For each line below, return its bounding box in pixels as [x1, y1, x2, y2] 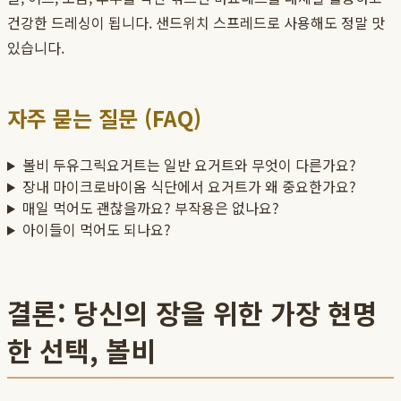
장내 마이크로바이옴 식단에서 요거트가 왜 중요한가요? [21, 175, 356, 198]
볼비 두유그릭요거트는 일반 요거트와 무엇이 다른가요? [21, 154, 356, 176]
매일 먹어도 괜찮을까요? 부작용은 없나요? [21, 197, 279, 219]
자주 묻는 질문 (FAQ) [7, 102, 201, 134]
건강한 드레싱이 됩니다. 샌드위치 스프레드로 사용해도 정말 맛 [7, 12, 385, 34]
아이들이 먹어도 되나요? [21, 218, 171, 241]
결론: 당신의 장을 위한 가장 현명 [7, 293, 378, 333]
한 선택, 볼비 [7, 330, 156, 371]
